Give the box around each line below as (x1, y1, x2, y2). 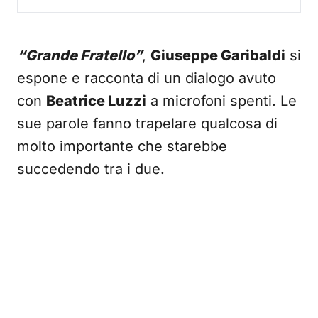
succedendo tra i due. (17, 160, 165, 177)
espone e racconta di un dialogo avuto (17, 70, 276, 87)
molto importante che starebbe (17, 138, 227, 155)
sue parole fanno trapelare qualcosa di (17, 115, 278, 132)
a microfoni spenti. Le (146, 92, 297, 109)
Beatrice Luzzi (46, 92, 146, 109)
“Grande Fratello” (17, 47, 142, 64)
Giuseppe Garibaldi (150, 47, 285, 64)
